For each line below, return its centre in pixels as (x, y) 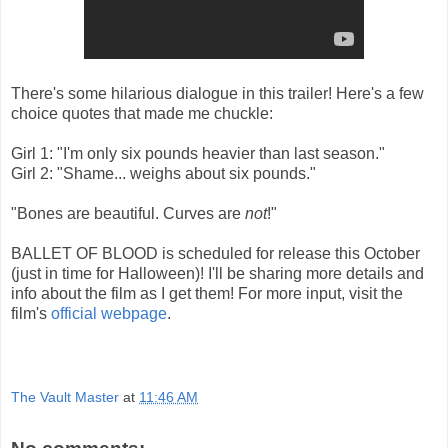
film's (31, 314)
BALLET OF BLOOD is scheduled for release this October (215, 254)
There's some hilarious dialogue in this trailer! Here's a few (217, 94)
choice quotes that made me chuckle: (142, 114)
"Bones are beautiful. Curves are (128, 214)
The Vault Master (65, 396)
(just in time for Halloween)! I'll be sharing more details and (217, 274)
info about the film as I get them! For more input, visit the (207, 294)
